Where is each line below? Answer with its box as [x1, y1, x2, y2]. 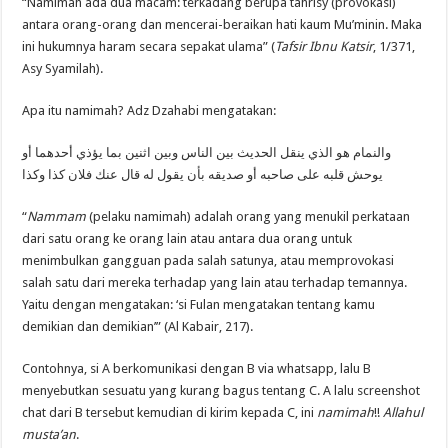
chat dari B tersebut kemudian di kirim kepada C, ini [22, 404, 318, 420]
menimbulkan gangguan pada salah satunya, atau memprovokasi [22, 252, 395, 268]
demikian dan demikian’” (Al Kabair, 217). [22, 318, 254, 334]
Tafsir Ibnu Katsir [275, 38, 374, 54]
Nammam [27, 208, 87, 224]
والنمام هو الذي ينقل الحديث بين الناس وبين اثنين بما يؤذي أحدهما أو [22, 144, 392, 160]
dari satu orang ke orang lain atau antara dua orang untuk [22, 230, 353, 246]
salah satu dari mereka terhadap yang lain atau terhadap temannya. [22, 274, 408, 290]
